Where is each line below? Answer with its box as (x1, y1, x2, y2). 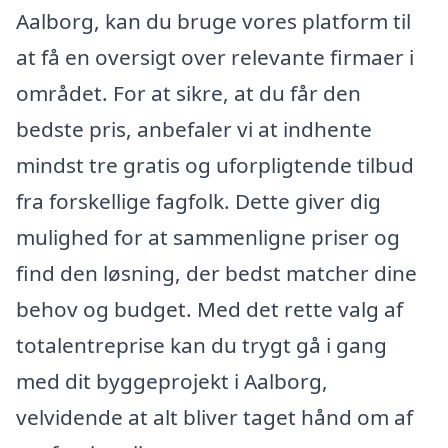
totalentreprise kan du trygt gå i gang (16, 330, 387, 359)
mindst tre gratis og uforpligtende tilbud (16, 150, 414, 179)
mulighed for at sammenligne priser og (16, 222, 400, 251)
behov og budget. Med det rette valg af (16, 294, 403, 323)
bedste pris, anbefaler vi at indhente (16, 114, 372, 143)
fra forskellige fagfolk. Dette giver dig (16, 186, 381, 215)
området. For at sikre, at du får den (16, 78, 361, 107)
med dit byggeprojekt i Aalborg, (16, 366, 328, 395)
